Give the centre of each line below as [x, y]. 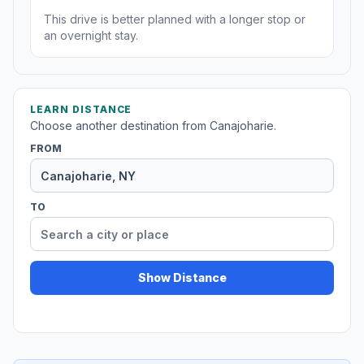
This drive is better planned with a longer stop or [175, 19]
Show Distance [182, 278]
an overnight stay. [91, 36]
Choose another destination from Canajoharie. [153, 126]
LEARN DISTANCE [81, 110]
